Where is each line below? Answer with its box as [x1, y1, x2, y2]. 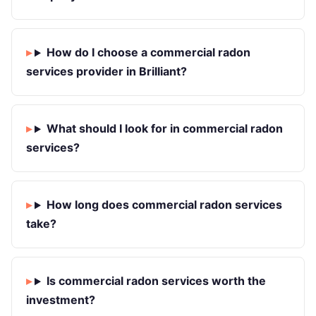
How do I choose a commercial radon [46, 45, 250, 60]
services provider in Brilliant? [26, 64, 187, 79]
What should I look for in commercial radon [46, 121, 283, 136]
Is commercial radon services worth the [46, 274, 266, 288]
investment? [26, 293, 95, 308]
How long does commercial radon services [46, 197, 282, 212]
